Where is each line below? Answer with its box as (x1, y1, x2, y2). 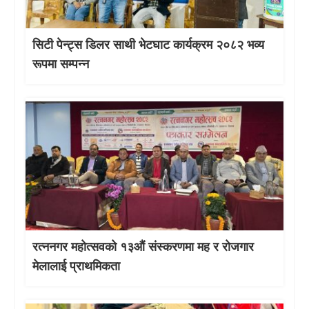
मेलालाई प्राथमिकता (32, 259, 121, 273)
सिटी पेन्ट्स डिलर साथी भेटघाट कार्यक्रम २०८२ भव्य (32, 38, 265, 52)
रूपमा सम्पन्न (32, 57, 90, 72)
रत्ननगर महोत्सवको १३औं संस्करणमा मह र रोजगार (32, 239, 255, 254)
